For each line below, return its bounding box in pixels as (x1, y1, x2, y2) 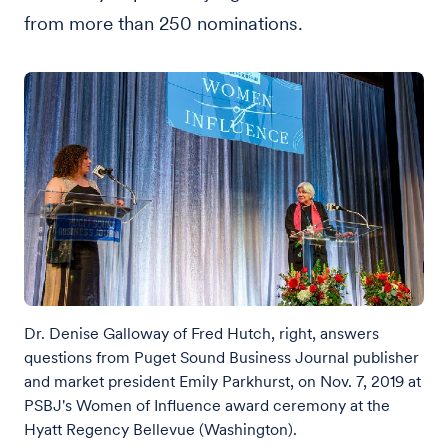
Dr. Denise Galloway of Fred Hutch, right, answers (24, 324, 379, 343)
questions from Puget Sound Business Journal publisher (24, 348, 419, 367)
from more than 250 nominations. (24, 12, 303, 35)
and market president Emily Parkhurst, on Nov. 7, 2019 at (24, 372, 421, 391)
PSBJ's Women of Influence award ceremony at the (24, 396, 390, 415)
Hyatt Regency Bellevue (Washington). (24, 420, 297, 439)
